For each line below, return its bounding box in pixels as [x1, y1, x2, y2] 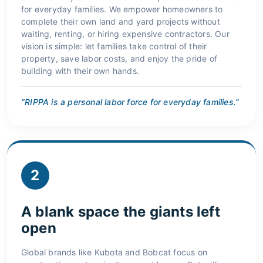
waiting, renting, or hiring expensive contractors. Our [21, 28, 230, 39]
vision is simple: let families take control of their [21, 41, 207, 51]
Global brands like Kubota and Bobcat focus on [21, 247, 208, 257]
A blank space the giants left [21, 203, 220, 220]
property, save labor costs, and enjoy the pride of [21, 53, 218, 63]
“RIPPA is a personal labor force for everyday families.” [21, 96, 240, 107]
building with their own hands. [21, 65, 139, 76]
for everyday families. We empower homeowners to [21, 4, 223, 14]
